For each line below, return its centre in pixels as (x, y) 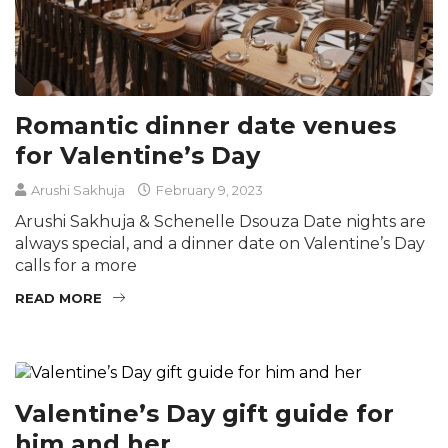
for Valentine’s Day (137, 156)
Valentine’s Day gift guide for (204, 414)
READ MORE (58, 298)
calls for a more (76, 266)
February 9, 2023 (208, 190)
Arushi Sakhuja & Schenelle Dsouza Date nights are (220, 222)
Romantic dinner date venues (205, 126)
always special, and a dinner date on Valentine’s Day (220, 244)
